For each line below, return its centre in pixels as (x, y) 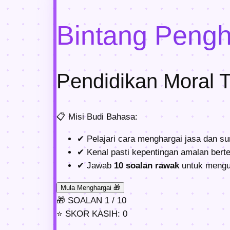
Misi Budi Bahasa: (102, 117)
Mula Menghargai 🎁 (90, 188)
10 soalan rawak (147, 165)
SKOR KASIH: (93, 214)
